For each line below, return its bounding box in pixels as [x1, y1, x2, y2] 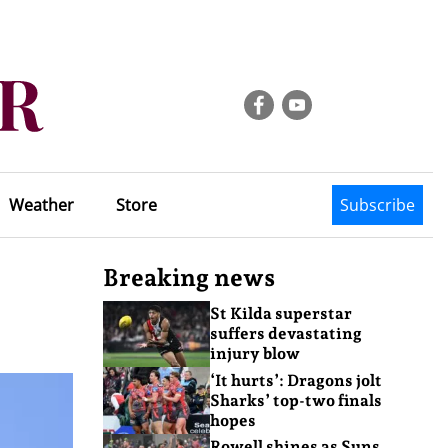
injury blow [209, 344, 300, 364]
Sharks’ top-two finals [209, 390, 382, 410]
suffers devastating [209, 324, 362, 344]
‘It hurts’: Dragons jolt [209, 370, 382, 390]
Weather [8, 194, 74, 216]
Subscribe [340, 194, 415, 216]
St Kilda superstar [209, 304, 352, 324]
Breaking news [103, 263, 275, 292]
